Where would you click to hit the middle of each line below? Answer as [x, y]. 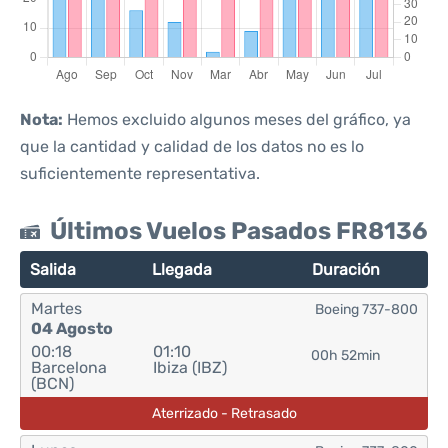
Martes [56, 308]
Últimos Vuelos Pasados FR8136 [239, 231]
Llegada [182, 269]
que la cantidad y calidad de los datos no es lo [192, 146]
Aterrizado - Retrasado [224, 413]
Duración [346, 269]
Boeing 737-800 [366, 309]
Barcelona [69, 367]
